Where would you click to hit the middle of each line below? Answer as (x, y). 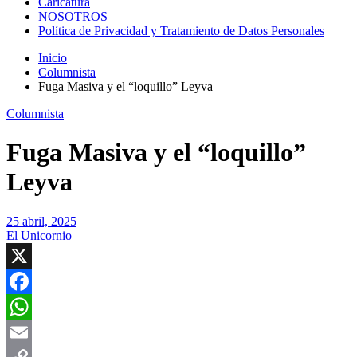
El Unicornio (39, 235)
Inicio (53, 58)
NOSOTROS (73, 16)
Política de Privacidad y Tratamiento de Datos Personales (181, 31)
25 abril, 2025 (41, 221)
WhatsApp (33, 331)
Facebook (31, 306)
